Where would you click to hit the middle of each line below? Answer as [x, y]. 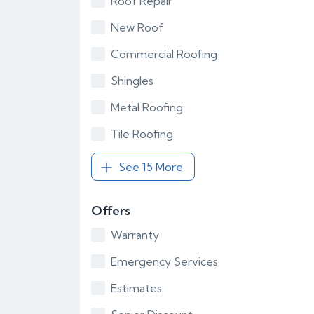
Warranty [135, 235]
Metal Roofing [147, 107]
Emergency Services [164, 261]
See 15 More [151, 167]
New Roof [137, 27]
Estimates [136, 288]
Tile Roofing [142, 134]
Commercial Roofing [164, 54]
